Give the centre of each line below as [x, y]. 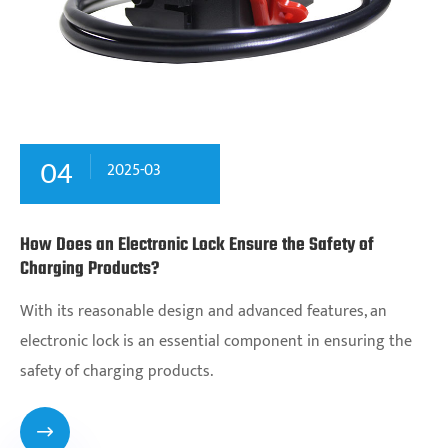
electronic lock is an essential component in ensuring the [216, 341]
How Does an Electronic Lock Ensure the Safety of [197, 245]
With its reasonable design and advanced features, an [203, 311]
